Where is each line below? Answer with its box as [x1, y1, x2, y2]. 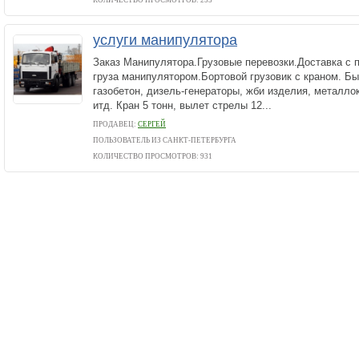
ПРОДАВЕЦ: [93, 120, 138, 128]
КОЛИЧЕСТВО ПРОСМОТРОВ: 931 [93, 152, 212, 160]
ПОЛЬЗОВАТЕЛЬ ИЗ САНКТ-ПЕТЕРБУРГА [93, 136, 236, 144]
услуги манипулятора [93, 32, 237, 48]
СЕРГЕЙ [138, 120, 166, 128]
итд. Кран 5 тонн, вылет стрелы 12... [93, 99, 272, 111]
